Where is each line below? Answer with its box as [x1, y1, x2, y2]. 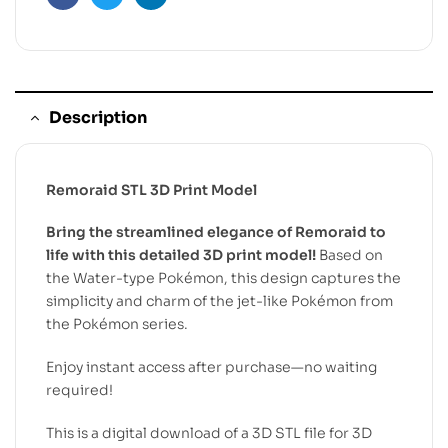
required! [46, 381, 113, 400]
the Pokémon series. [46, 315, 188, 334]
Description [49, 106, 147, 128]
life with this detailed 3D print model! [46, 246, 316, 265]
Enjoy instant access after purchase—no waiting [46, 358, 377, 377]
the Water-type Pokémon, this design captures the [46, 269, 401, 288]
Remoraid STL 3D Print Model [46, 180, 257, 199]
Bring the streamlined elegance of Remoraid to [46, 223, 386, 242]
